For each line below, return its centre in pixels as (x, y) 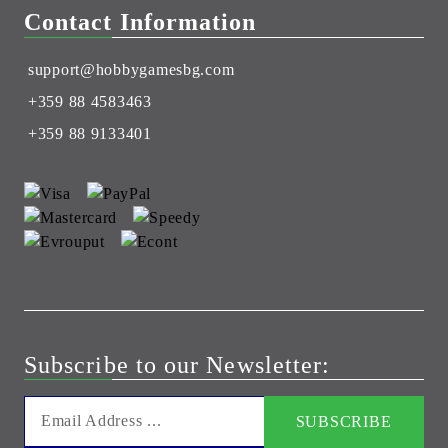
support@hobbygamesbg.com (131, 69)
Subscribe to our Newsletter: (177, 364)
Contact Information (140, 21)
